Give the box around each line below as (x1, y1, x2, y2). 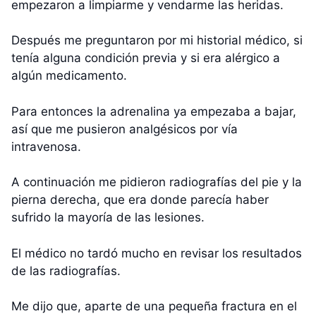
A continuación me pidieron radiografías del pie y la (11, 175, 302, 190)
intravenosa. (11, 139, 81, 154)
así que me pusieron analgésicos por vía (11, 121, 238, 136)
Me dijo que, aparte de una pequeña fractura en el (11, 299, 297, 314)
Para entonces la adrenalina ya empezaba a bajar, (11, 104, 296, 119)
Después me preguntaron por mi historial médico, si (11, 33, 303, 48)
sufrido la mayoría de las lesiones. (11, 210, 205, 225)
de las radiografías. (11, 263, 121, 278)
